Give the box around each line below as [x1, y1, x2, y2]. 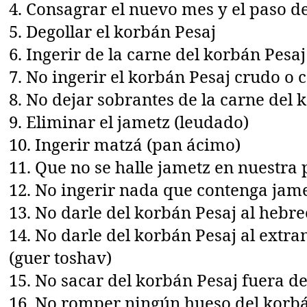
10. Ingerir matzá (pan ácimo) [9, 132, 241, 156]
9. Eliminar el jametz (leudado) [9, 110, 249, 133]
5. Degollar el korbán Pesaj [9, 19, 217, 42]
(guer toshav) [9, 245, 112, 269]
